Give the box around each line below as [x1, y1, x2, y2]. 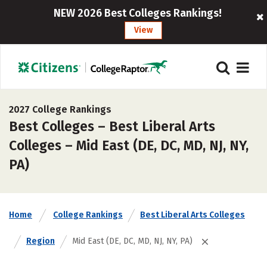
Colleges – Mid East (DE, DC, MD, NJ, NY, [9, 137, 249, 154]
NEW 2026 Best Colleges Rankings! [53, 7, 222, 20]
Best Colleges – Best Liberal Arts [9, 118, 215, 135]
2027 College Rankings [9, 104, 111, 115]
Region [26, 236, 55, 246]
